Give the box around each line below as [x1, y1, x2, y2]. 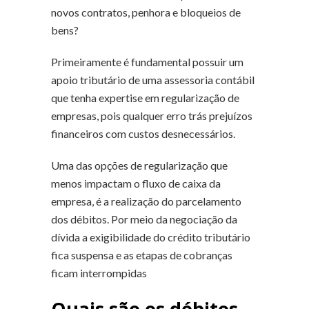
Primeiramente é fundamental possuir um [51, 54, 243, 68]
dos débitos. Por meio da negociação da [51, 212, 237, 226]
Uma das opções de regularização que [51, 158, 228, 172]
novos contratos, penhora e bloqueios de [51, 5, 241, 19]
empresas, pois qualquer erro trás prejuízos [51, 108, 252, 122]
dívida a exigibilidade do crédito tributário [51, 230, 250, 243]
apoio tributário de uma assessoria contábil [51, 72, 255, 86]
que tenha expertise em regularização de [51, 90, 239, 104]
